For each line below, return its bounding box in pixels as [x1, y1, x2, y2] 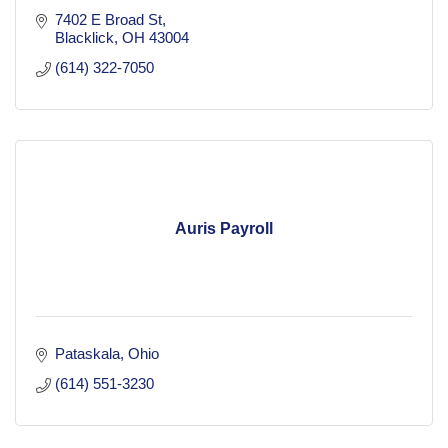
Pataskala [54, 345, 120, 363]
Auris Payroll [175, 220, 273, 238]
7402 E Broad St [54, 11, 162, 29]
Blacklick [54, 29, 114, 47]
